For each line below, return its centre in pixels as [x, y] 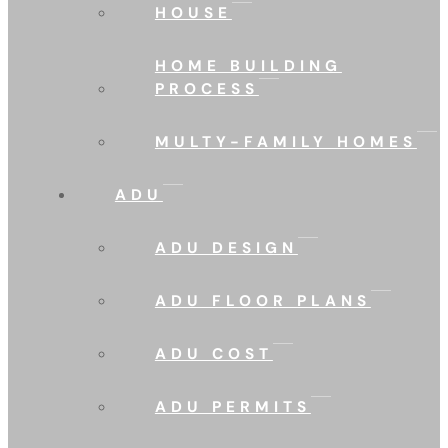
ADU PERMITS [232, 407]
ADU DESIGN [226, 248]
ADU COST [213, 354]
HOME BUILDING [248, 66]
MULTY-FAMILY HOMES [285, 142]
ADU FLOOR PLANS [262, 301]
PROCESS [206, 89]
